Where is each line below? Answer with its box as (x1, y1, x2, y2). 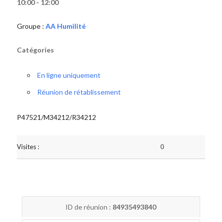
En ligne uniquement (37, 71, 101, 79)
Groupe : (16, 22, 46, 30)
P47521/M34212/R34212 (16, 113, 96, 121)
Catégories (16, 46, 54, 54)
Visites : (16, 143, 39, 151)
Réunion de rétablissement (37, 88, 121, 96)
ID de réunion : (65, 203, 113, 211)
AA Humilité (45, 22, 86, 30)
